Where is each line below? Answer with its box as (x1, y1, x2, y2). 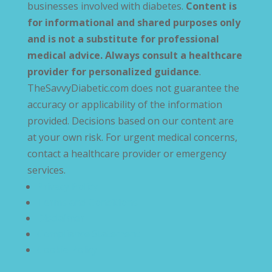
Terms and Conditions (36, 195, 138, 209)
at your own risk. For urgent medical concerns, (27, 131, 237, 144)
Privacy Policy (36, 180, 98, 194)
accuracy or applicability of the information (27, 98, 222, 112)
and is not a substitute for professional (27, 32, 219, 46)
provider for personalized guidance (27, 65, 199, 79)
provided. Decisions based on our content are (27, 114, 234, 128)
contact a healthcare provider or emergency (27, 147, 226, 161)
